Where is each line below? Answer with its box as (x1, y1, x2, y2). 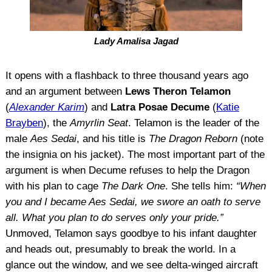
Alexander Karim (8, 101, 84, 113)
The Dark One (101, 180, 165, 192)
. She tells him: (165, 180, 236, 192)
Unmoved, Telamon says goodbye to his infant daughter (5, 227, 257, 239)
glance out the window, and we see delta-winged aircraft (5, 259, 258, 271)
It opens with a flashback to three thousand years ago (5, 69, 248, 81)
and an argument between (5, 85, 125, 97)
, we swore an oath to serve (134, 195, 260, 208)
